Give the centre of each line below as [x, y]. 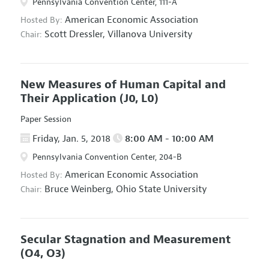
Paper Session [46, 119]
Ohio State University [161, 189]
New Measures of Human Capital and [123, 85]
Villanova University [150, 35]
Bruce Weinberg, [79, 189]
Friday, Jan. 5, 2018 [71, 138]
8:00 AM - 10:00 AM [168, 138]
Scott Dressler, [74, 35]
